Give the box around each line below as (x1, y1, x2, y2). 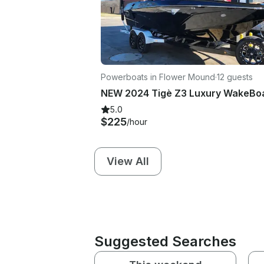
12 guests (217, 71, 253, 82)
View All (107, 154, 149, 167)
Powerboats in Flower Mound (101, 71, 215, 82)
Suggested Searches (94, 232, 236, 250)
